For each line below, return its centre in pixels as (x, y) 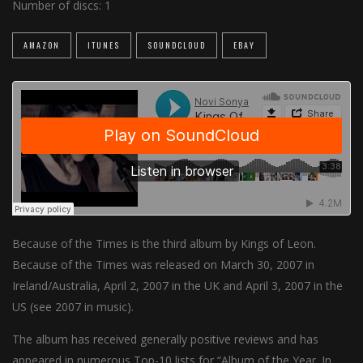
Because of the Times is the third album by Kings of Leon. (164, 243)
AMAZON (42, 45)
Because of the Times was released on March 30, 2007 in (163, 265)
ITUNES (104, 45)
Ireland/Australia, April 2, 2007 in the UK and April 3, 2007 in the (177, 286)
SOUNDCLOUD (177, 45)
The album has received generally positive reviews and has (165, 339)
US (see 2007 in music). (73, 307)
